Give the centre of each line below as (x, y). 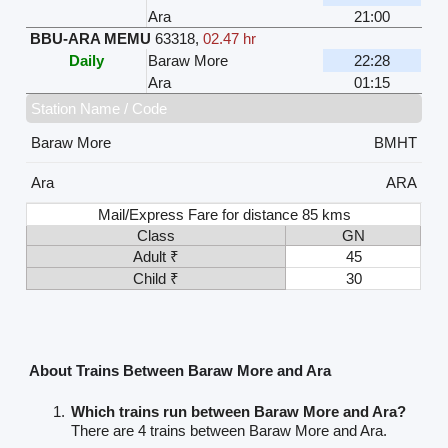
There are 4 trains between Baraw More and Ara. (229, 430)
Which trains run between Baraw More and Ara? (239, 411)
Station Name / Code (99, 109)
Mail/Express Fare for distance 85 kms (225, 215)
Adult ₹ (156, 257)
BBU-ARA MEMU (91, 39)
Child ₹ (156, 279)
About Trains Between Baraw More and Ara (180, 370)
